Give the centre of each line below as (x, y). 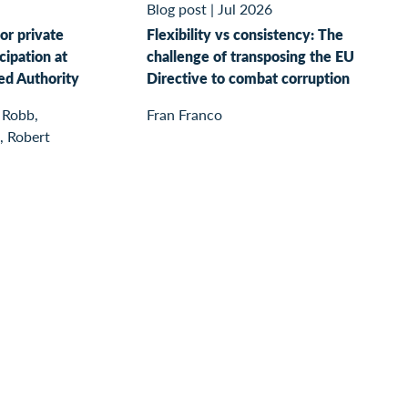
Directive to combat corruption (248, 77)
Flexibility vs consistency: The (245, 34)
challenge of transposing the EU (250, 56)
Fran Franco (184, 114)
